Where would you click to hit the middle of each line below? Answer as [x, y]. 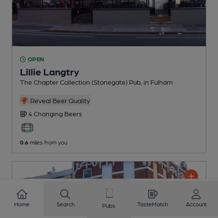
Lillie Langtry [50, 72]
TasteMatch [153, 204]
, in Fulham [157, 82]
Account [196, 204]
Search [65, 204]
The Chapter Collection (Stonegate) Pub [80, 82]
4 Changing [46, 114]
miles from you [48, 142]
